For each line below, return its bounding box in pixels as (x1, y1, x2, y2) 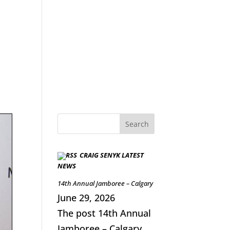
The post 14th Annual (57, 207, 151, 219)
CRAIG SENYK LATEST (79, 150, 144, 160)
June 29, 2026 (57, 191, 115, 204)
